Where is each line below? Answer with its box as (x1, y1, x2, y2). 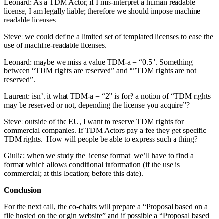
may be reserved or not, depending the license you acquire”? (4, 100, 190, 109)
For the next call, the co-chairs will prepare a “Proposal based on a (4, 202, 208, 211)
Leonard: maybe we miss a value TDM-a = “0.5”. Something (4, 57, 193, 66)
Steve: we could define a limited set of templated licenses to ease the (4, 32, 213, 41)
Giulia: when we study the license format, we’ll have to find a (4, 151, 194, 160)
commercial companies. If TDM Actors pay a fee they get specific (4, 126, 206, 134)
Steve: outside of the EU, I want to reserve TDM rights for (4, 117, 184, 126)
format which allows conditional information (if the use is (4, 160, 180, 169)
